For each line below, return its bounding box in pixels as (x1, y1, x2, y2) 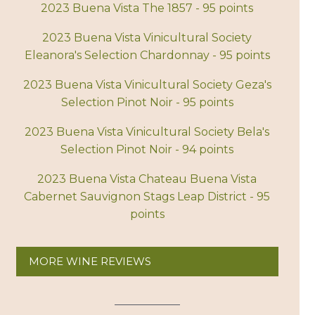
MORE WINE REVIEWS (28, 255, 151, 269)
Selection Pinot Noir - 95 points (60, 96, 233, 110)
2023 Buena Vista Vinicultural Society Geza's (22, 78, 271, 92)
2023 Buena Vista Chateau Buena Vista (37, 172, 257, 186)
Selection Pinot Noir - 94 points (60, 143, 234, 157)
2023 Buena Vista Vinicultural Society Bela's (25, 125, 270, 139)
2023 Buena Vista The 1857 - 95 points (41, 1, 254, 15)
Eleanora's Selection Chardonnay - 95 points (24, 49, 270, 63)
